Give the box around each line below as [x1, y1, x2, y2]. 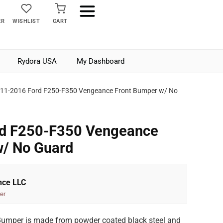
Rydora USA [17, 57, 57, 66]
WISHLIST [12, 18, 40, 24]
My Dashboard [77, 57, 124, 66]
